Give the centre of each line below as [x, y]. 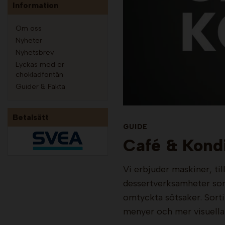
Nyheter [29, 40]
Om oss [29, 28]
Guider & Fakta [40, 86]
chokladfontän [39, 74]
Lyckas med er [40, 64]
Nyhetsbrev [35, 52]
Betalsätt [31, 117]
